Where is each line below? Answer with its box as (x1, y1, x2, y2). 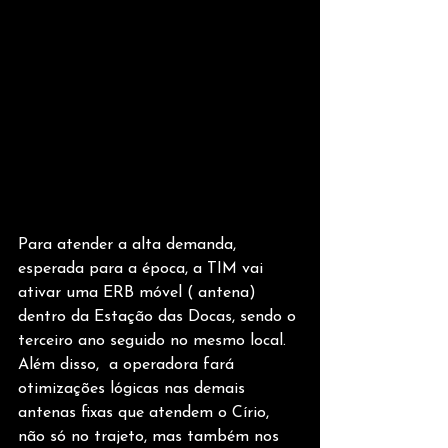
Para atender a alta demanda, (18, 237, 241, 254)
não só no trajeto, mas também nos (18, 429, 284, 446)
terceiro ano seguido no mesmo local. (18, 333, 291, 350)
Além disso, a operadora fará (18, 357, 239, 374)
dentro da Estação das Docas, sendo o (18, 309, 301, 326)
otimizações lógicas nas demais (18, 381, 250, 398)
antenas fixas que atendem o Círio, (18, 405, 274, 422)
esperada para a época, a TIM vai (18, 261, 268, 278)
